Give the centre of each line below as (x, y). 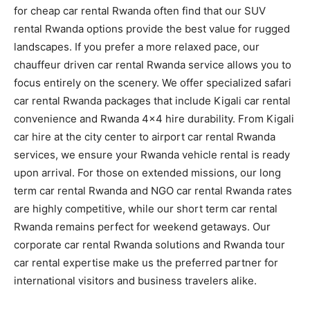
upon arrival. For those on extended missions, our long (147, 172)
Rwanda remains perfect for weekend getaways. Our (142, 226)
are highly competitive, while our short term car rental (146, 208)
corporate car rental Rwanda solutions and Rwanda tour (149, 244)
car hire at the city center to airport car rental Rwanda (145, 136)
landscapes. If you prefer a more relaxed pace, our (137, 46)
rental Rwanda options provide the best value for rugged (152, 28)
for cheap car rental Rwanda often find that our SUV (140, 10)
